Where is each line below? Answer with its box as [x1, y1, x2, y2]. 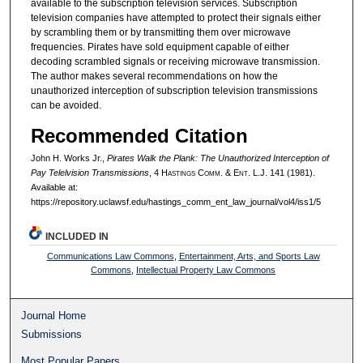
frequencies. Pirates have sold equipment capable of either [30, 41, 289, 53]
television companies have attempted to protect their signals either [30, 11, 321, 23]
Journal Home [21, 309, 87, 322]
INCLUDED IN [45, 230, 109, 242]
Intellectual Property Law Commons [136, 264, 276, 275]
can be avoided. [30, 99, 101, 111]
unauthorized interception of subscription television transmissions [30, 84, 318, 96]
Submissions [21, 327, 83, 340]
